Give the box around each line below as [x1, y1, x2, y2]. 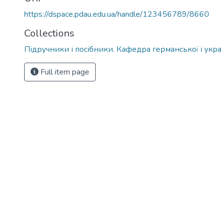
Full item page [38, 67, 89, 77]
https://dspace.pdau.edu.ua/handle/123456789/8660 [24, 9, 209, 20]
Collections [24, 27, 74, 40]
